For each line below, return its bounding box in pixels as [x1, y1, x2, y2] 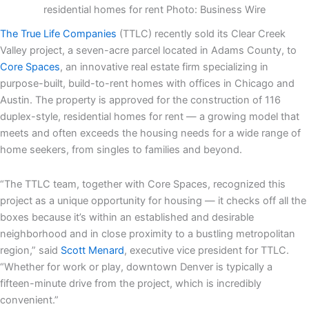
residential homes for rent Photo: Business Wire [43, 3, 266, 16]
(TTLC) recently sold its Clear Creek [117, 28, 286, 41]
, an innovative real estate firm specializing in [60, 61, 268, 74]
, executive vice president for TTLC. [124, 243, 289, 257]
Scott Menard [61, 243, 124, 257]
